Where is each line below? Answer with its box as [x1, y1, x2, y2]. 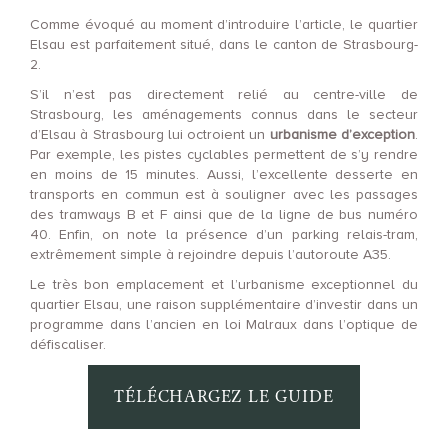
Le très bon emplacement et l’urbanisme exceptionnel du [30, 276, 418, 293]
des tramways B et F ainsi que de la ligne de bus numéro [30, 206, 418, 223]
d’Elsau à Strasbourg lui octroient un [30, 126, 270, 143]
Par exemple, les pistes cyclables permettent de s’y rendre [30, 146, 418, 163]
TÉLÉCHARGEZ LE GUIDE [114, 386, 334, 407]
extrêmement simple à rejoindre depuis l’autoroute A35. [30, 246, 391, 263]
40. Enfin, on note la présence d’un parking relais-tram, [30, 226, 418, 243]
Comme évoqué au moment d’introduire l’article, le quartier [30, 16, 418, 33]
